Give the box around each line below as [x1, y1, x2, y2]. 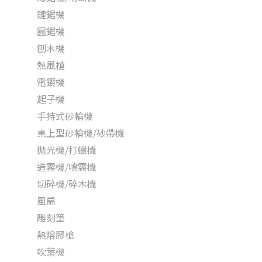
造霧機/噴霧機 [37, 160, 96, 174]
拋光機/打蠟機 [37, 143, 96, 157]
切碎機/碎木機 [37, 177, 96, 191]
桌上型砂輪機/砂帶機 [37, 126, 125, 140]
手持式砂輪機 [37, 109, 93, 123]
